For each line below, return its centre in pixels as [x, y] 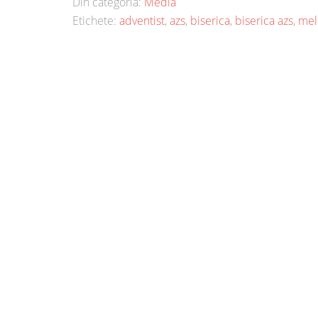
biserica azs [264, 21]
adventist [142, 21]
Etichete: [96, 21]
